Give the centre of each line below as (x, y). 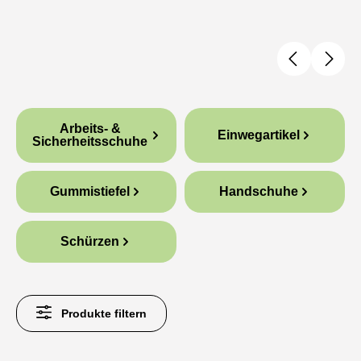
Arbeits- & (90, 129)
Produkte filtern (104, 314)
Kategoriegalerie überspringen (93, 116)
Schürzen (90, 241)
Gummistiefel (90, 191)
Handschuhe (258, 191)
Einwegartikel (258, 135)
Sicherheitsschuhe (90, 141)
